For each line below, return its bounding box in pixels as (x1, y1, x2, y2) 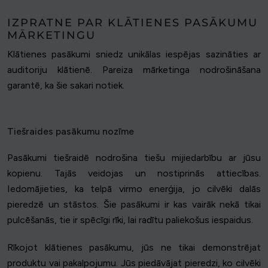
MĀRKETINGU (7, 29, 96, 42)
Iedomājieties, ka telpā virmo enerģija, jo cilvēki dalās (7, 183, 261, 195)
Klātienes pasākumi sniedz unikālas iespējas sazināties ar (7, 48, 261, 60)
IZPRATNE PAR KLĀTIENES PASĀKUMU (7, 16, 258, 30)
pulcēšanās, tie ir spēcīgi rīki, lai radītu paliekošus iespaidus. (7, 214, 253, 226)
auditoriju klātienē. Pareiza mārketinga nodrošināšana (7, 64, 261, 76)
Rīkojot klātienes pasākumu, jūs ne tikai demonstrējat (7, 242, 261, 254)
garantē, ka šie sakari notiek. (7, 80, 124, 92)
